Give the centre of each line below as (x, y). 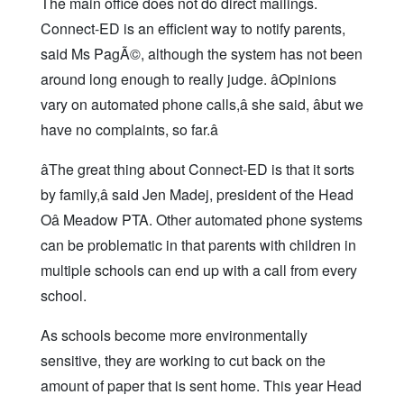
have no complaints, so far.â (129, 130)
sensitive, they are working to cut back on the (183, 361)
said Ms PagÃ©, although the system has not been (202, 54)
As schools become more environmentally (174, 335)
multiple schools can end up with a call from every (199, 271)
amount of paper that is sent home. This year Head (201, 386)
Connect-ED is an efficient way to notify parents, (193, 29)
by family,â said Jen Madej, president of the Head (197, 195)
